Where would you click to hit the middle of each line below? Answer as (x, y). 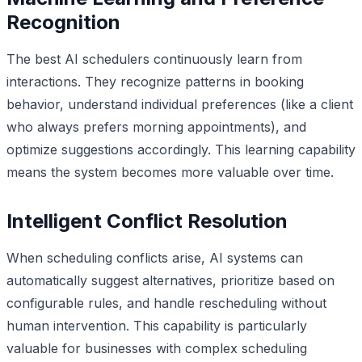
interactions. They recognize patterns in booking (155, 81)
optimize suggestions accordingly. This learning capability (181, 149)
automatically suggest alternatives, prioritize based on (170, 280)
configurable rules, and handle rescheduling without (166, 303)
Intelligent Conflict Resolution (147, 221)
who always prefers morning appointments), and (156, 126)
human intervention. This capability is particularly (157, 325)
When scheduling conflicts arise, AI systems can (155, 257)
